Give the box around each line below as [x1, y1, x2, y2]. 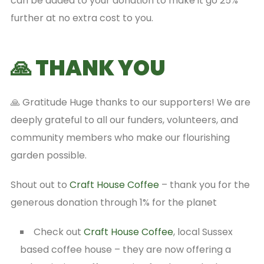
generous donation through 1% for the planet [10, 195, 217, 209]
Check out [33, 225, 84, 239]
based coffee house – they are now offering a [19, 242, 231, 256]
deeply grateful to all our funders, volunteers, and [10, 113, 238, 127]
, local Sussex [173, 225, 233, 239]
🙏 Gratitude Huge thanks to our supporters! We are [10, 95, 250, 109]
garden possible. [10, 148, 87, 162]
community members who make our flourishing [10, 130, 230, 144]
